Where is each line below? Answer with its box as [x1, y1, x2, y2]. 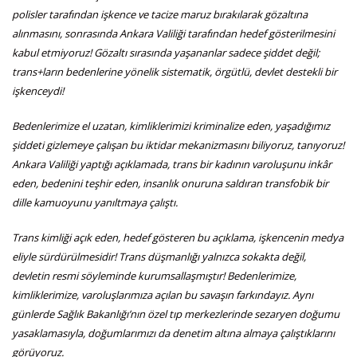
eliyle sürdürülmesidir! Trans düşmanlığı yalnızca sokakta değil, [12, 249, 306, 264]
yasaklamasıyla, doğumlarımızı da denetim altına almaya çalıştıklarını [12, 325, 335, 340]
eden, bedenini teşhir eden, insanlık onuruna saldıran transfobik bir [12, 175, 328, 190]
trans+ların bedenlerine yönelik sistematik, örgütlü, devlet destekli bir [12, 64, 337, 79]
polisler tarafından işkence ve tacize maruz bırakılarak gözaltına [12, 6, 308, 22]
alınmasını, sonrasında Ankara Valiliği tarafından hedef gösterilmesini [12, 25, 335, 41]
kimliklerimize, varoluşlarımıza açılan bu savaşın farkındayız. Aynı [12, 287, 313, 302]
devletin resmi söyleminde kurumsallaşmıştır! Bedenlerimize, [12, 268, 296, 283]
